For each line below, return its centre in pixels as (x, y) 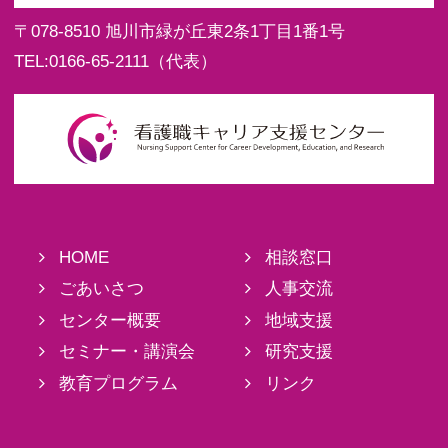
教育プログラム (118, 383)
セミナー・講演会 (126, 352)
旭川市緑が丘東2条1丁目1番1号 (224, 31)
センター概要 (109, 320)
